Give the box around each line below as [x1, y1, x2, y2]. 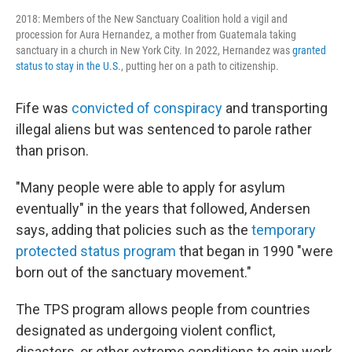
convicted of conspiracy [71, 100, 222, 116]
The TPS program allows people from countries [16, 301, 310, 317]
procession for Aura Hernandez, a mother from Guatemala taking [16, 28, 296, 41]
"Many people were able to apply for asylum [16, 179, 285, 196]
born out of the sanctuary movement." [16, 264, 251, 280]
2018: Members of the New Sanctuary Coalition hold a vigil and [16, 13, 288, 25]
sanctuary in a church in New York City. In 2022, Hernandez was [16, 44, 292, 57]
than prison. [16, 142, 89, 159]
